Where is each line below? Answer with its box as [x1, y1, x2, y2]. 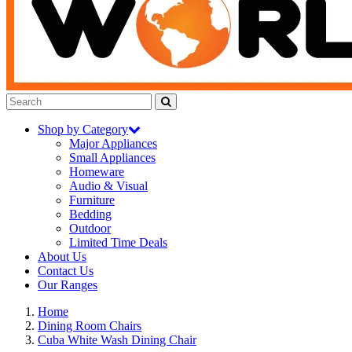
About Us [38, 250, 86, 263]
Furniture [69, 193, 115, 207]
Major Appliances [69, 137, 157, 150]
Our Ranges [38, 278, 97, 291]
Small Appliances [69, 151, 156, 164]
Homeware [69, 165, 124, 178]
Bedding [69, 207, 112, 221]
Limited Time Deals [69, 236, 167, 249]
